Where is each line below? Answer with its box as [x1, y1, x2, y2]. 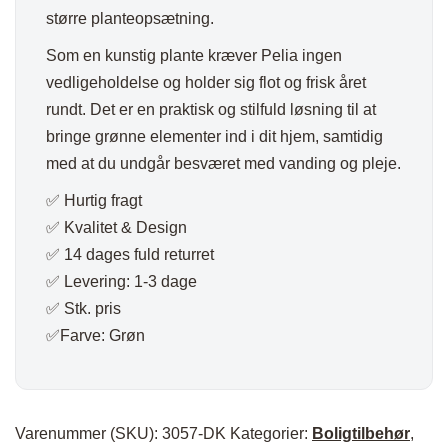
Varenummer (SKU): [15, 424, 162, 442]
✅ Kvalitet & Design [46, 218, 187, 236]
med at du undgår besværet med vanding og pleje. [46, 154, 401, 172]
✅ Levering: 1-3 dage [46, 272, 197, 290]
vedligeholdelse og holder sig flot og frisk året [46, 73, 366, 91]
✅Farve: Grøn [46, 326, 145, 344]
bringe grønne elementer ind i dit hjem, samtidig [46, 127, 383, 145]
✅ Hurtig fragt [46, 191, 142, 209]
